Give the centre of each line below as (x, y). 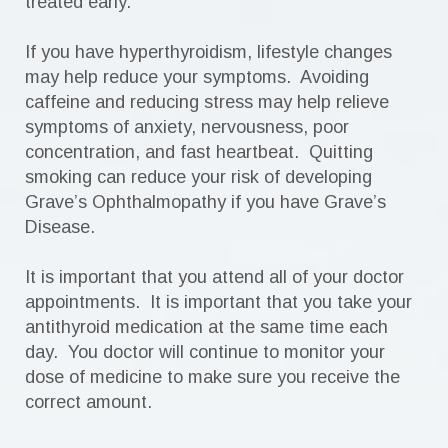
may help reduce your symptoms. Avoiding (197, 77)
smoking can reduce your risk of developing (198, 177)
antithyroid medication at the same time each (206, 327)
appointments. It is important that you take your (218, 302)
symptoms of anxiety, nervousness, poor (187, 127)
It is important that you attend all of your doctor (214, 277)
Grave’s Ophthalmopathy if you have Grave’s (205, 202)
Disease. (60, 227)
